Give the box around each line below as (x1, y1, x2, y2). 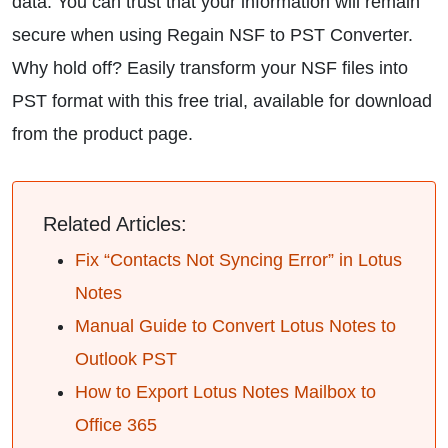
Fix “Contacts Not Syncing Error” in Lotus (75, 250, 402, 270)
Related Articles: (43, 213, 187, 235)
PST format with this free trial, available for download (12, 91, 432, 111)
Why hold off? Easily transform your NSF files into (12, 58, 408, 78)
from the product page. (12, 124, 193, 144)
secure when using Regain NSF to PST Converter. (12, 25, 413, 45)
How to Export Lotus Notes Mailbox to (75, 382, 376, 402)
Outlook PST (75, 349, 177, 369)
